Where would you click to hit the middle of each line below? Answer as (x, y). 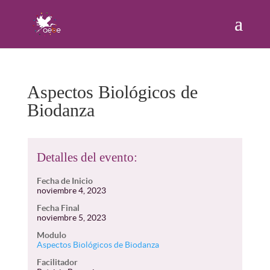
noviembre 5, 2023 (71, 218)
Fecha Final (58, 208)
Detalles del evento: (87, 157)
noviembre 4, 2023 (71, 190)
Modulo (51, 235)
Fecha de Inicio (64, 181)
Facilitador (57, 262)
